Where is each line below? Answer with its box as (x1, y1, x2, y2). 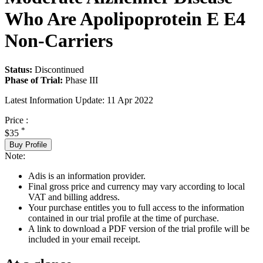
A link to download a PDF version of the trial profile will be (28, 223, 249, 234)
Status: (5, 64, 32, 75)
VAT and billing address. (28, 191, 120, 202)
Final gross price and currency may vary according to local (28, 181, 245, 191)
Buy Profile (9, 140, 47, 149)
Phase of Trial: (5, 75, 63, 85)
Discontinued (35, 64, 84, 75)
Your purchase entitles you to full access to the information (28, 202, 244, 213)
